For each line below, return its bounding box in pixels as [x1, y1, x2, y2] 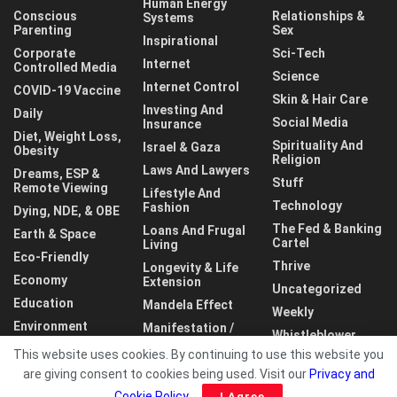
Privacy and [308, 367, 375, 381]
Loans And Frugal [143, 222, 245, 237]
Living [143, 237, 178, 252]
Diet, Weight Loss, [13, 128, 121, 144]
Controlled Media [13, 59, 117, 74]
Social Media [272, 114, 348, 129]
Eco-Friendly [13, 249, 89, 264]
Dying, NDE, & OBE [13, 203, 120, 218]
